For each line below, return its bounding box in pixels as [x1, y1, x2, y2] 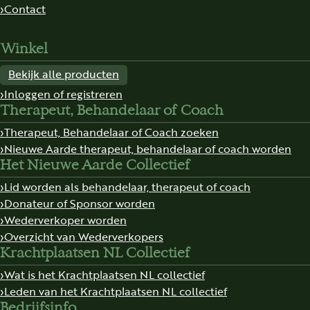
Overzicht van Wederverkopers [4, 228, 163, 244]
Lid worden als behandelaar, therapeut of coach [4, 178, 250, 194]
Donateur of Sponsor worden [4, 194, 155, 210]
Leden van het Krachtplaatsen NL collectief [4, 282, 227, 298]
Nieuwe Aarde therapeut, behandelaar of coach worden [4, 140, 291, 156]
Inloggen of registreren [4, 85, 122, 101]
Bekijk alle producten [8, 65, 119, 81]
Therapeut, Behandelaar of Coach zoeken [4, 123, 219, 139]
